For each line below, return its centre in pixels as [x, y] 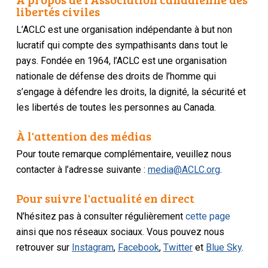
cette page [208, 217]
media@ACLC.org [184, 170]
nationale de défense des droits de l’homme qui [116, 77]
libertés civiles [58, 12]
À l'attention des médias [84, 136]
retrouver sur [44, 248]
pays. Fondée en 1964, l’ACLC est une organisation [122, 61]
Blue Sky [224, 248]
